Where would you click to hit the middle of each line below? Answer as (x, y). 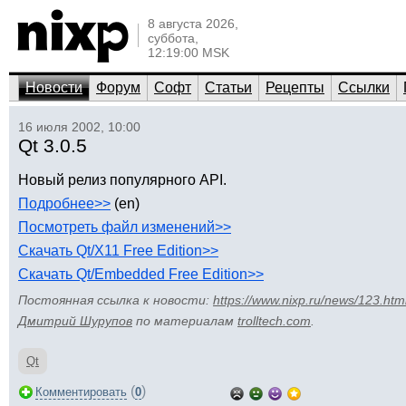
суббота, (173, 38)
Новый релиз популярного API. (122, 180)
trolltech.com (274, 321)
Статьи (228, 87)
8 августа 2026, (193, 24)
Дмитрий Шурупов (75, 321)
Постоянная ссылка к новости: (116, 300)
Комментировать (81, 392)
